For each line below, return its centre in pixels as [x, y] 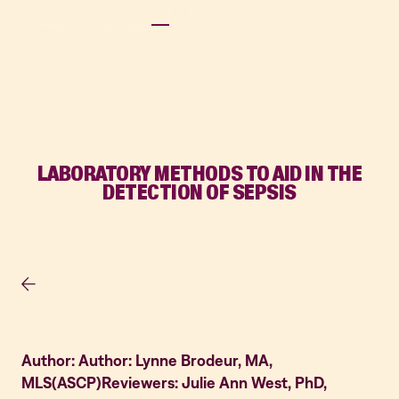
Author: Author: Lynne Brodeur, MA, [147, 360]
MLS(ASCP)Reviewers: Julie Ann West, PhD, [174, 383]
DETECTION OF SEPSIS [199, 192]
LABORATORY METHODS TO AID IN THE [199, 173]
